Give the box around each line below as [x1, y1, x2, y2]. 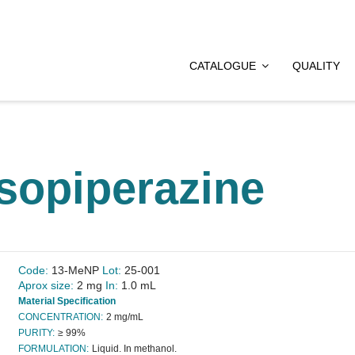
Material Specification [18, 296, 116, 307]
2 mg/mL [106, 311, 144, 323]
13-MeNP [48, 264, 103, 277]
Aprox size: [18, 279, 74, 292]
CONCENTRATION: [18, 311, 104, 323]
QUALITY [292, 59, 340, 73]
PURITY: [18, 327, 55, 339]
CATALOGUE [189, 59, 259, 73]
